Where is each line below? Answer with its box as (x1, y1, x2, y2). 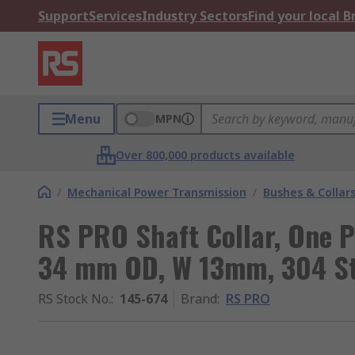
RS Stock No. (38, 290, 111, 307)
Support (38, 7, 89, 25)
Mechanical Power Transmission (67, 185, 246, 200)
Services (89, 7, 142, 25)
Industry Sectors (142, 7, 248, 25)
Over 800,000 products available (116, 147, 296, 162)
